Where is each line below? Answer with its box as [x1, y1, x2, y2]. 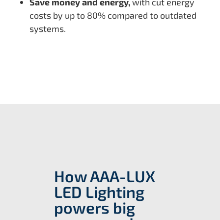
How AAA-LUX [54, 166, 155, 186]
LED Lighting [54, 182, 144, 201]
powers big [54, 198, 135, 217]
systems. [29, 23, 66, 34]
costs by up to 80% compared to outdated [29, 10, 196, 21]
